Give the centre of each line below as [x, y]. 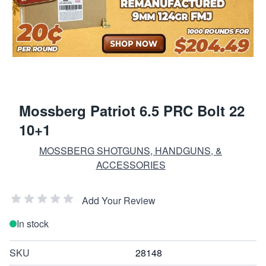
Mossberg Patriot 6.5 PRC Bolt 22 [132, 110]
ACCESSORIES [131, 164]
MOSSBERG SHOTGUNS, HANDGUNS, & [131, 150]
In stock [33, 223]
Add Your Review [119, 200]
